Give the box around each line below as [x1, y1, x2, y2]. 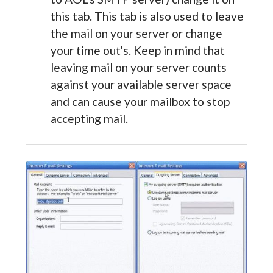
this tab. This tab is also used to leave [50, 9, 244, 24]
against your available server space [50, 77, 232, 92]
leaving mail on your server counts [50, 60, 227, 75]
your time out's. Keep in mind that [50, 43, 225, 58]
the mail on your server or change [50, 26, 222, 41]
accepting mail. [50, 112, 128, 126]
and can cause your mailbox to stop [50, 94, 230, 109]
